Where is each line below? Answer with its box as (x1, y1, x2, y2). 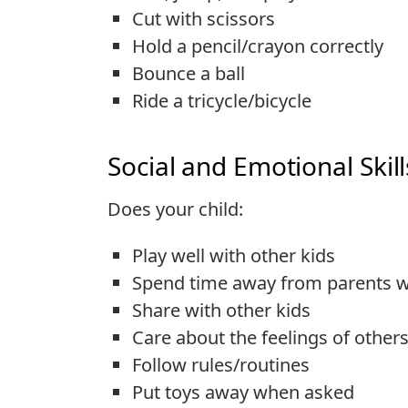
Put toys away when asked (132, 379, 354, 404)
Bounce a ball (132, 60, 245, 86)
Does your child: (107, 196, 243, 221)
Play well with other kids (132, 242, 335, 268)
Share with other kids (132, 297, 311, 322)
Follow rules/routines (132, 352, 310, 377)
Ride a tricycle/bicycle (132, 87, 311, 113)
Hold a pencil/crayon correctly (132, 33, 383, 58)
